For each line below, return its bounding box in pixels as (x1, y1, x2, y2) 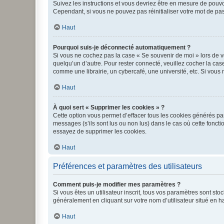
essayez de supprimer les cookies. (53, 127, 146, 135)
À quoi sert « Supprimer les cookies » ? (53, 103, 164, 111)
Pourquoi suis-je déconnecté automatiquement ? (53, 43, 190, 51)
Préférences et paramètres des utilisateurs (53, 161, 202, 170)
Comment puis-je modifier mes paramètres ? (53, 180, 180, 188)
